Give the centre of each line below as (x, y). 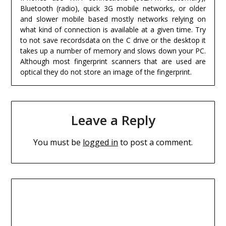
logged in (100, 143)
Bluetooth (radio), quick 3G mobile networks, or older (113, 9)
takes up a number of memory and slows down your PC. (113, 51)
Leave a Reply (113, 120)
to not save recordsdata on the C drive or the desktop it (113, 40)
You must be (58, 143)
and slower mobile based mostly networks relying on (113, 19)
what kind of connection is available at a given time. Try (113, 30)
